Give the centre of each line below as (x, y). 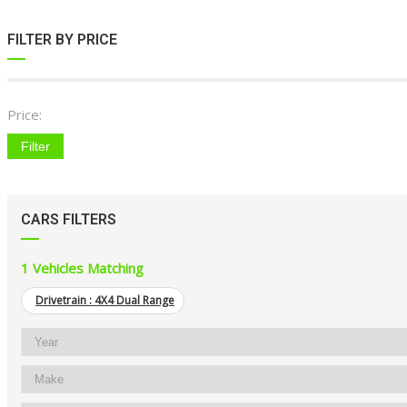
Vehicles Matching (88, 268)
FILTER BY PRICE (62, 40)
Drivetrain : (65, 301)
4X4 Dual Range (134, 301)
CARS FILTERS (69, 220)
